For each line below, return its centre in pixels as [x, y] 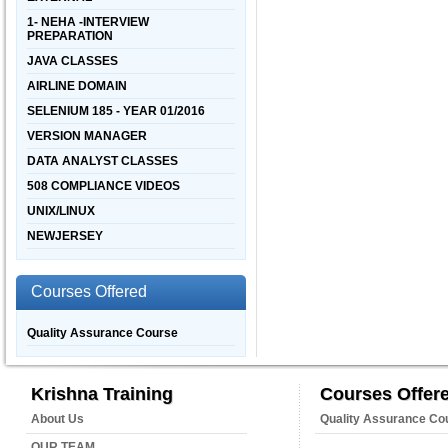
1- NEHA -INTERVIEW [88, 22]
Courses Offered [89, 291]
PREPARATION [70, 36]
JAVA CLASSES [72, 61]
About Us [57, 419]
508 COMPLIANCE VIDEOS [103, 186]
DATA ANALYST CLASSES [102, 161]
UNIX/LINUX [61, 211]
